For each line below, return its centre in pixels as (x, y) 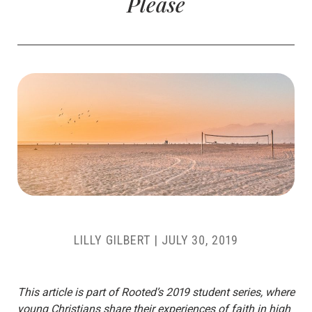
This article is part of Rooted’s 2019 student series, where (156, 292)
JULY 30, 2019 (200, 240)
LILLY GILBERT (112, 240)
